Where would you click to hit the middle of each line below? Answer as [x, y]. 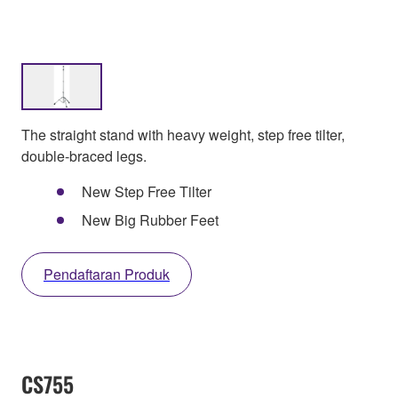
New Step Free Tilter [147, 192]
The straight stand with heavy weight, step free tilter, [183, 135]
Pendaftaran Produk [107, 275]
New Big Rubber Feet [150, 220]
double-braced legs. [84, 156]
